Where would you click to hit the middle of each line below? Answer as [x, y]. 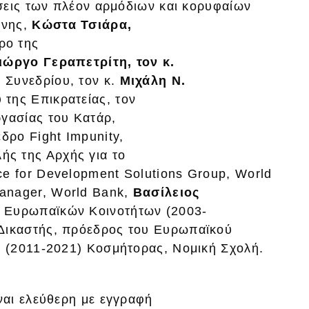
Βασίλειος [166, 192]
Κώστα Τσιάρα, [84, 24]
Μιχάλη [143, 80]
